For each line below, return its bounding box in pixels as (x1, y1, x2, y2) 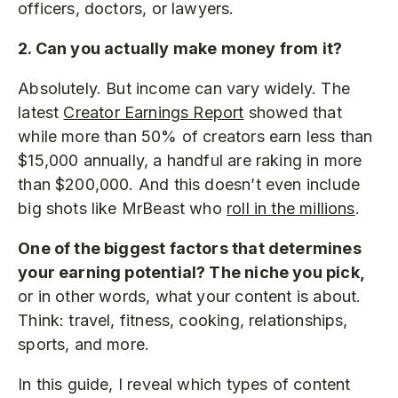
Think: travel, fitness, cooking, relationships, (18, 310, 348, 330)
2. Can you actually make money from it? (18, 38, 343, 58)
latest (18, 102, 64, 122)
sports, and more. (18, 334, 150, 354)
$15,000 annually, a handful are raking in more (18, 150, 362, 170)
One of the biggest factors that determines (18, 238, 362, 258)
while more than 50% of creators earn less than (18, 126, 373, 146)
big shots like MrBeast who (18, 198, 227, 218)
